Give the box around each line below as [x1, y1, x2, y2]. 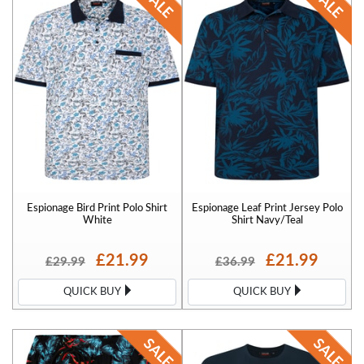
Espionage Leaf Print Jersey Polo [191, 202, 343, 213]
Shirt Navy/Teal [231, 214, 303, 225]
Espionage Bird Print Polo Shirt [27, 202, 167, 213]
